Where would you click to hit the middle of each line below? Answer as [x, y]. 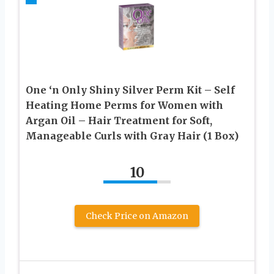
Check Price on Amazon [137, 216]
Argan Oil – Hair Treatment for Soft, [119, 121]
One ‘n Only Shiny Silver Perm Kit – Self [130, 90]
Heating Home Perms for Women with [124, 106]
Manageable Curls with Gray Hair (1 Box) [132, 136]
